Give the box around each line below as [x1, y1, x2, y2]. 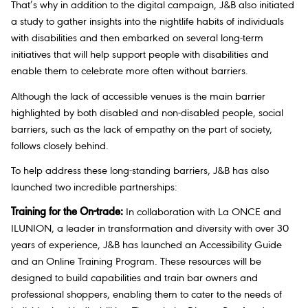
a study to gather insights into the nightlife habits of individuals [11, 16, 284, 28]
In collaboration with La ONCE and [123, 207, 281, 219]
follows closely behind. [11, 140, 109, 152]
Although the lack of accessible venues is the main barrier [11, 91, 265, 102]
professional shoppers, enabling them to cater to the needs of [11, 289, 282, 301]
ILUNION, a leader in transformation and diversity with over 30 [11, 223, 289, 235]
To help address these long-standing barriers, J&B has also [11, 165, 269, 177]
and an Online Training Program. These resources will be [11, 256, 261, 268]
